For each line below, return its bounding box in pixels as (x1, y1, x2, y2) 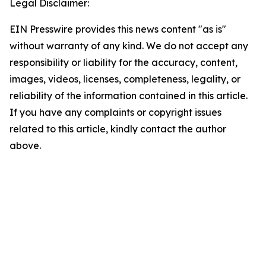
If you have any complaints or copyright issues (9, 106, 221, 118)
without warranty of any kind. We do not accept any (9, 40, 248, 52)
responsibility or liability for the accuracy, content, (9, 56, 237, 68)
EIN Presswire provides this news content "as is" (9, 23, 226, 35)
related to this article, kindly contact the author (9, 123, 226, 135)
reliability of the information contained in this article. (9, 90, 248, 102)
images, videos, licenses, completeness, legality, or (9, 73, 240, 85)
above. (9, 140, 41, 151)
